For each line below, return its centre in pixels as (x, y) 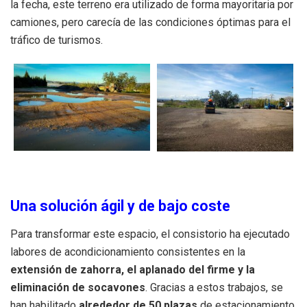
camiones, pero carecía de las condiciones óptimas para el (150, 23)
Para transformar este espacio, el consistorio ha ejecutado (150, 234)
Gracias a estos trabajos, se (217, 288)
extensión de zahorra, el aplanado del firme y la (133, 270)
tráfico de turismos (56, 40)
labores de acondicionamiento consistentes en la (128, 252)
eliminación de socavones (78, 288)
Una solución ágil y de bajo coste (120, 206)
